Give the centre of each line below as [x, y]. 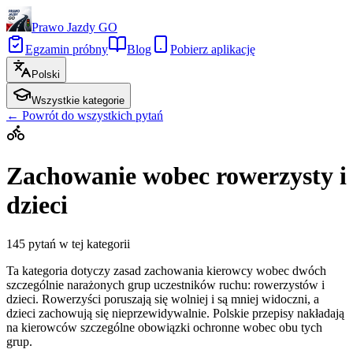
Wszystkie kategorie [78, 100]
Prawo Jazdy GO [74, 27]
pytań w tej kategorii [79, 243]
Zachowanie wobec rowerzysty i [176, 176]
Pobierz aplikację [213, 49]
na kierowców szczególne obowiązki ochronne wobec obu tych [164, 327]
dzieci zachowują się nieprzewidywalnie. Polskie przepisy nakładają [175, 313]
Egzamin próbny [67, 49]
